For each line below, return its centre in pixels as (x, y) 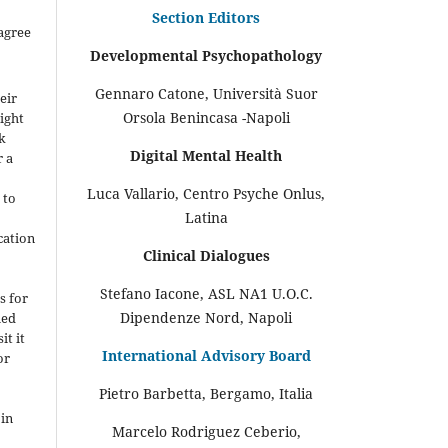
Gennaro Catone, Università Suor (206, 93)
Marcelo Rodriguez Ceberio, (206, 431)
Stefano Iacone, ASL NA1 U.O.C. (206, 293)
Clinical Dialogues (206, 255)
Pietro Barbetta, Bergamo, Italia (206, 393)
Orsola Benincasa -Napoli (206, 117)
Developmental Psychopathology (206, 55)
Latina (206, 217)
